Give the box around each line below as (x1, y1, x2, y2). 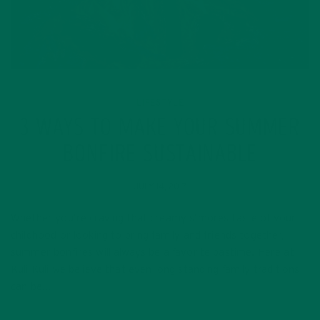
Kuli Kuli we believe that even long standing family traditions (11, 264, 300, 275)
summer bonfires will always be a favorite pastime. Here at (11, 246, 294, 258)
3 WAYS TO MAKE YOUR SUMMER (20, 116, 300, 141)
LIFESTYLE (136, 98, 184, 107)
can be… (11, 281, 51, 292)
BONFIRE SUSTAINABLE (63, 143, 257, 168)
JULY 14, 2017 (133, 181, 187, 191)
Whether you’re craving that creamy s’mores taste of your (11, 212, 296, 224)
